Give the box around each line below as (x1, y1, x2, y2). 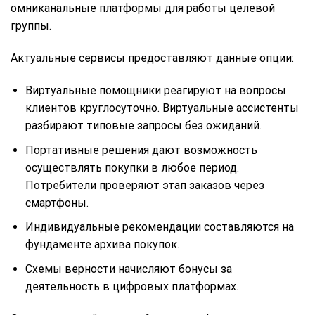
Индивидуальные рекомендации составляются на (25, 220, 294, 234)
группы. (11, 19, 51, 33)
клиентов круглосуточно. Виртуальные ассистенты (25, 101, 299, 115)
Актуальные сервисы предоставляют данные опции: (11, 51, 294, 65)
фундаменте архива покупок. (25, 238, 179, 252)
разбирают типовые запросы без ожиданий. (25, 119, 262, 133)
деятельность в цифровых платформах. (25, 279, 238, 293)
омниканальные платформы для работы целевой (11, 1, 275, 15)
